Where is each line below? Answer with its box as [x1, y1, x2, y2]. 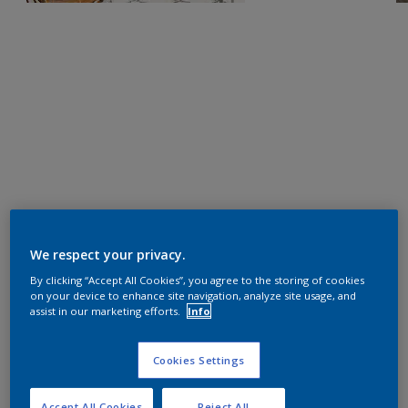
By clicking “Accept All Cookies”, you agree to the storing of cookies [30, 272, 365, 287]
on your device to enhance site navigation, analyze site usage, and [30, 288, 357, 302]
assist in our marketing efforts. [30, 303, 184, 318]
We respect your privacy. [30, 245, 187, 263]
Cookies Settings [152, 352, 245, 367]
